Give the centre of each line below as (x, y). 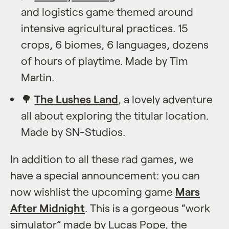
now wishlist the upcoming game (93, 191)
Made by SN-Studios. (73, 131)
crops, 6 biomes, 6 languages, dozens (115, 44)
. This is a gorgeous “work (147, 208)
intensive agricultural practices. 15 (105, 28)
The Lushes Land (76, 99)
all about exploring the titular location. (115, 115)
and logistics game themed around (107, 11)
